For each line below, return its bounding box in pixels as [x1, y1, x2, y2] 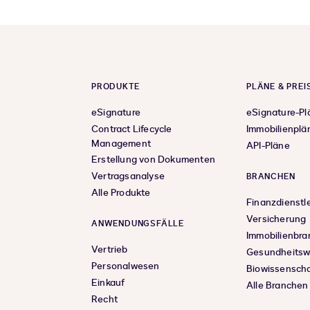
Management [91, 137, 151, 151]
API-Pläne [246, 139, 290, 153]
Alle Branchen [246, 279, 309, 293]
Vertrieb [91, 243, 128, 257]
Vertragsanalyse [91, 170, 165, 183]
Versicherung [246, 212, 307, 226]
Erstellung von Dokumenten [91, 153, 215, 167]
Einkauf [91, 276, 125, 290]
